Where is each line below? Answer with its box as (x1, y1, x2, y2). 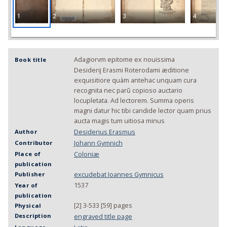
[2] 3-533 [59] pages (73, 201, 132, 210)
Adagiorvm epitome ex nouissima (73, 55, 175, 64)
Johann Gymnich (73, 138, 123, 147)
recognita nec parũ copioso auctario (73, 86, 182, 95)
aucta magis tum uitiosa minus (73, 116, 165, 125)
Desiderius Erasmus (73, 127, 135, 136)
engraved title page (73, 212, 132, 221)
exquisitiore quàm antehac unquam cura (73, 75, 197, 85)
